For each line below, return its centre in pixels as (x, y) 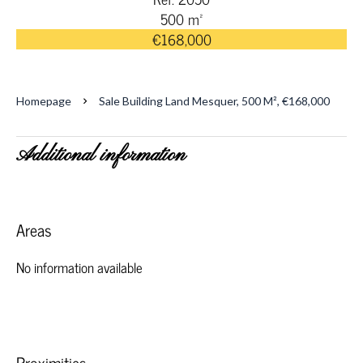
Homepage (44, 101)
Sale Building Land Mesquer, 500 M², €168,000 (214, 101)
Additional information (101, 156)
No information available (79, 267)
